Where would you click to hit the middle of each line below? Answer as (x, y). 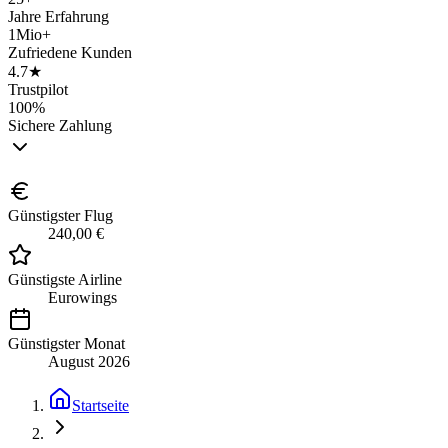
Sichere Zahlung (60, 125)
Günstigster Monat (66, 343)
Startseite (100, 405)
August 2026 (89, 361)
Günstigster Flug (60, 215)
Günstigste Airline (65, 279)
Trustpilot (38, 89)
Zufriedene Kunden (70, 52)
